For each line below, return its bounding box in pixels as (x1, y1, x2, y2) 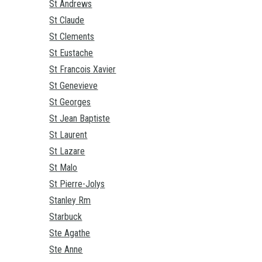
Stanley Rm (49, 195, 91, 206)
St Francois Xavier (49, 64, 116, 75)
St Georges (49, 96, 91, 108)
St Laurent (49, 129, 88, 141)
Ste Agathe (49, 227, 91, 239)
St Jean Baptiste (49, 113, 111, 125)
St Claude (49, 15, 85, 26)
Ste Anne (49, 244, 83, 256)
